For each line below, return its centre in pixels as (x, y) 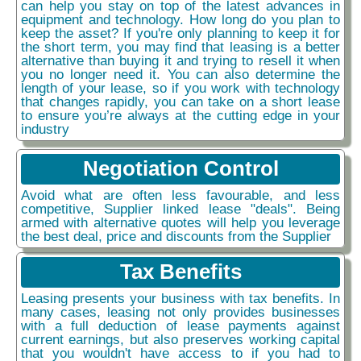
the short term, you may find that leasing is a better (180, 46)
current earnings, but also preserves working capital (180, 339)
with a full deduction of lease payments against (180, 325)
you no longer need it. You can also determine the (180, 74)
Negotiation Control (180, 168)
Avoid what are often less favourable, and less (180, 195)
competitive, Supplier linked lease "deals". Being (180, 208)
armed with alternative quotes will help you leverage (180, 222)
